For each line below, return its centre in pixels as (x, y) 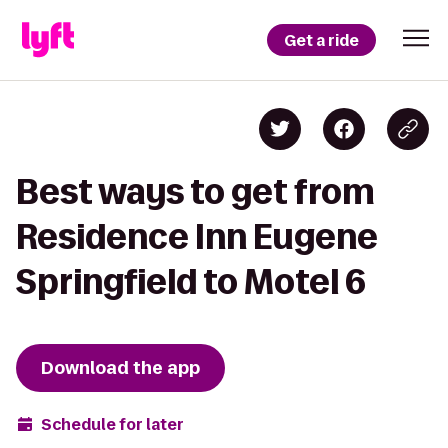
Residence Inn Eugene (197, 236)
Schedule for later (112, 424)
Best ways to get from (195, 191)
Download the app (120, 368)
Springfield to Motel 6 (191, 281)
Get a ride (321, 40)
